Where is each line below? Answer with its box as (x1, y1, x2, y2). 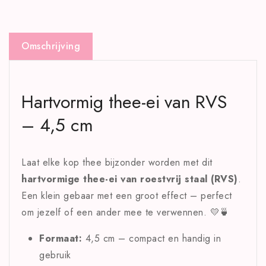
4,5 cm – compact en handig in (82, 231, 221, 245)
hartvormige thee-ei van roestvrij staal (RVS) (21, 172, 238, 186)
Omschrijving (21, 39, 80, 53)
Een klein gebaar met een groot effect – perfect (21, 188, 232, 202)
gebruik (39, 248, 71, 262)
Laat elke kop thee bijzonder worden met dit (21, 155, 213, 169)
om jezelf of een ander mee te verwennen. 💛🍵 (21, 205, 230, 219)
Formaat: (39, 231, 82, 245)
